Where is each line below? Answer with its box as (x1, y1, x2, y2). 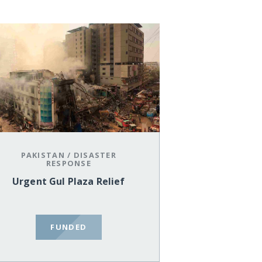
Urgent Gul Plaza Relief (12, 175, 125, 188)
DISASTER (73, 150, 116, 161)
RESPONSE (46, 158, 91, 169)
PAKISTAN (20, 150, 65, 161)
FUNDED (50, 221, 87, 232)
